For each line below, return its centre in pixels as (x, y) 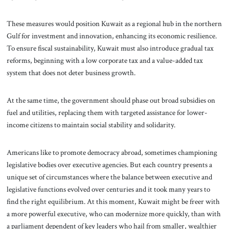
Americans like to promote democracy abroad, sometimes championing (112, 152)
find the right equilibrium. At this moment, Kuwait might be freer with (113, 201)
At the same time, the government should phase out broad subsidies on (111, 100)
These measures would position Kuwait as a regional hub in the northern (114, 24)
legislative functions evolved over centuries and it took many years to (108, 189)
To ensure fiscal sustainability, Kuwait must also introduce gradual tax (110, 48)
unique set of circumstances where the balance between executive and (109, 177)
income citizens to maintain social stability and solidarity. (91, 124)
